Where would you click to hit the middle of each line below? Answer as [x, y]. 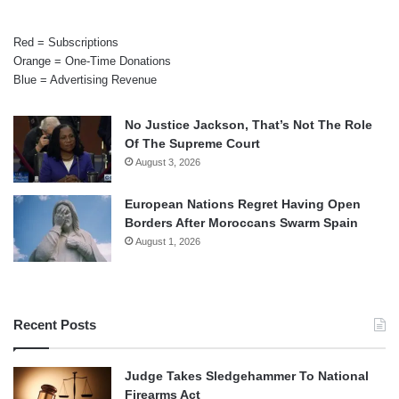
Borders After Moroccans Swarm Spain [241, 222]
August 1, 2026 [168, 241]
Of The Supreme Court [192, 143]
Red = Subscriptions [66, 42]
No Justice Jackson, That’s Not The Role [248, 124]
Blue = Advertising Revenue [85, 79]
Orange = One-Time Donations [92, 61]
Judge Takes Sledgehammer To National [247, 375]
